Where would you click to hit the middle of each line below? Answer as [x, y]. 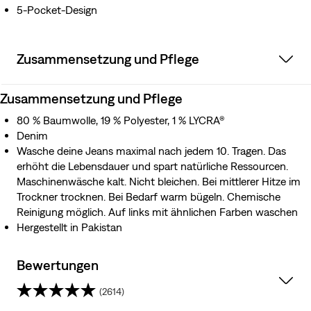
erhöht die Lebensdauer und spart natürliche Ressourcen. [152, 166]
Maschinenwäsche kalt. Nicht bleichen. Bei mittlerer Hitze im [159, 182]
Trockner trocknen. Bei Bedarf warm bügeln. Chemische [149, 197]
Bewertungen [58, 265]
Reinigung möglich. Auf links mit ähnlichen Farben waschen [157, 212]
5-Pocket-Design [57, 10]
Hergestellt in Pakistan [69, 227]
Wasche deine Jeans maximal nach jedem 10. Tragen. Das [151, 151]
